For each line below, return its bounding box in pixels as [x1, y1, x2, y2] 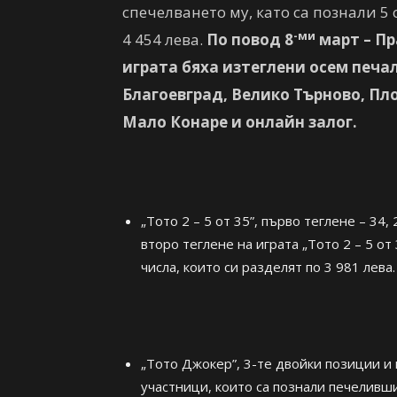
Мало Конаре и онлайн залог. [122, 112, 357, 132]
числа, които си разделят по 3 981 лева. [141, 258, 395, 276]
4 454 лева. [122, 29, 206, 50]
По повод [206, 29, 281, 50]
